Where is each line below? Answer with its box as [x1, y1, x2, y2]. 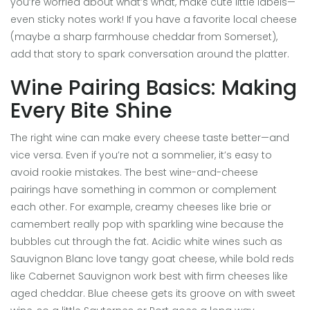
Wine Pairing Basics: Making [10, 73, 297, 103]
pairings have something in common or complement [10, 183, 277, 197]
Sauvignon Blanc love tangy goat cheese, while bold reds [10, 252, 294, 266]
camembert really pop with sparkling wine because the [10, 217, 284, 232]
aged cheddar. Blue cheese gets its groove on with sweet [10, 286, 295, 301]
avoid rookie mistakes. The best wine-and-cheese [10, 165, 258, 180]
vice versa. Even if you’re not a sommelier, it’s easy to [10, 148, 272, 163]
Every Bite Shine [10, 96, 172, 126]
